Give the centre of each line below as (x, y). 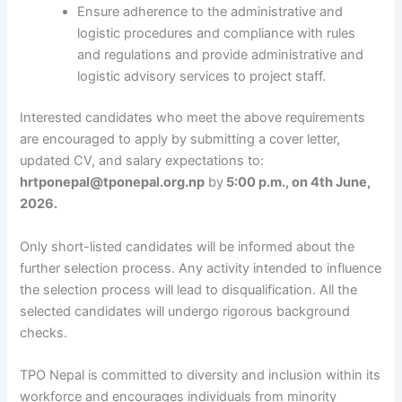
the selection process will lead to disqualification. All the (189, 289)
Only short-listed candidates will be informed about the (188, 246)
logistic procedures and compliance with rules (217, 34)
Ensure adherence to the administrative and (210, 12)
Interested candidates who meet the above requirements (193, 118)
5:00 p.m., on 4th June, (297, 183)
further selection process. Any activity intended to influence (201, 268)
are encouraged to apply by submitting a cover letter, (180, 140)
